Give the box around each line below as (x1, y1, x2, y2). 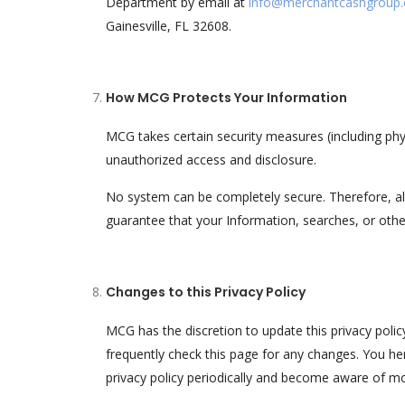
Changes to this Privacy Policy (106, 283, 306, 301)
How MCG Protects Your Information (106, 89, 347, 107)
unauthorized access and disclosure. (106, 151, 316, 168)
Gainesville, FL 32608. (106, 17, 231, 34)
